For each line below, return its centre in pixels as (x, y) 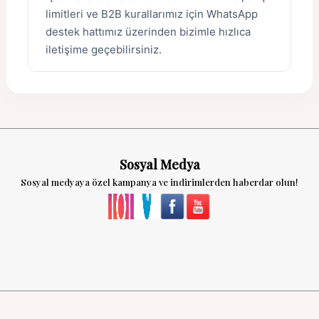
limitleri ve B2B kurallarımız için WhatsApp (152, 14)
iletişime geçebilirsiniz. (104, 49)
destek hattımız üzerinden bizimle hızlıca (148, 31)
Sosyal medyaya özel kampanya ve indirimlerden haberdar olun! (159, 182)
